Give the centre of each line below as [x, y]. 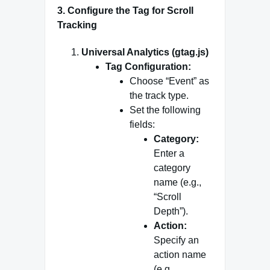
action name [180, 254]
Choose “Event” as [169, 81]
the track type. [159, 95]
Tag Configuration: [148, 66]
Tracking [77, 25]
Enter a [169, 153]
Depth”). [171, 211]
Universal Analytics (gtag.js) [145, 52]
